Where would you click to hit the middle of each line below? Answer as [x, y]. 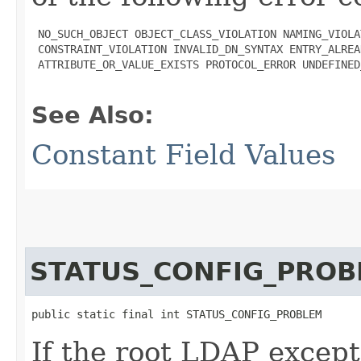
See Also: [93, 115]
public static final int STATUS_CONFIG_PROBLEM [176, 314]
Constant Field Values [183, 154]
